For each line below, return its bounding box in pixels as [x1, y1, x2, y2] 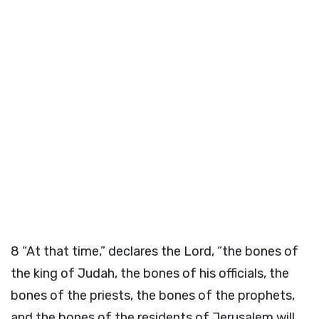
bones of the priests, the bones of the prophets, [11, 288, 295, 303]
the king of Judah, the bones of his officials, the [11, 266, 289, 281]
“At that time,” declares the [22, 244, 184, 259]
